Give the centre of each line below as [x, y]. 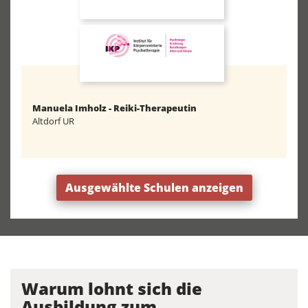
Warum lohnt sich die [112, 289]
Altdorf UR [53, 121]
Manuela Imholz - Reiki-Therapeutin [114, 108]
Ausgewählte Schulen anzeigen [154, 188]
